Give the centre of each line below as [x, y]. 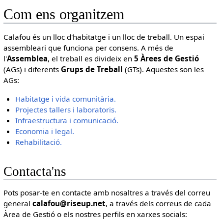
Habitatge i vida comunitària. [66, 98]
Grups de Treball [92, 69]
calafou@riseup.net [69, 203]
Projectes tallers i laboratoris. [66, 109]
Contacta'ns [35, 171]
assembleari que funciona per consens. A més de [88, 48]
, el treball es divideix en [91, 59]
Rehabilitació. [39, 142]
